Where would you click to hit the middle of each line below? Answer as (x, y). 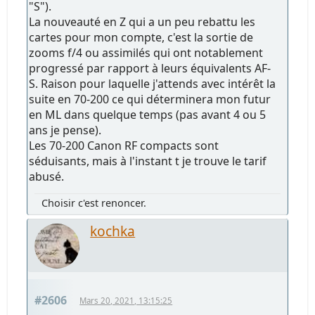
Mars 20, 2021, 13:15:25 (126, 300)
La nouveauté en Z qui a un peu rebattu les (142, 21)
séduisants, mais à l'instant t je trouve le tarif (148, 161)
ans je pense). (65, 130)
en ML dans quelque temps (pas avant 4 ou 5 (148, 114)
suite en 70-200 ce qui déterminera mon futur (150, 99)
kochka (113, 231)
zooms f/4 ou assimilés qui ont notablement (146, 52)
